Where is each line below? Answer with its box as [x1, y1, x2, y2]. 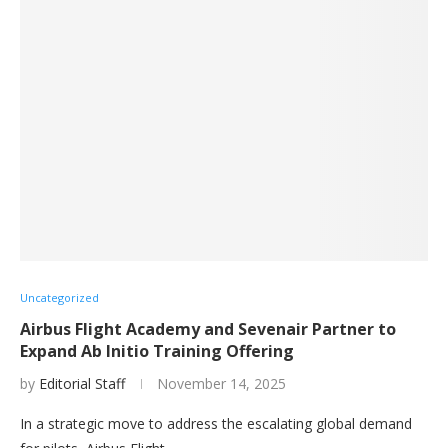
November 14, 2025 [157, 374, 286, 393]
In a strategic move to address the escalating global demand [20, 414, 412, 433]
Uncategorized [20, 290, 99, 305]
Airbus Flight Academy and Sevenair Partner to [20, 318, 396, 340]
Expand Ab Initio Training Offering [20, 340, 294, 362]
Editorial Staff [39, 374, 125, 393]
